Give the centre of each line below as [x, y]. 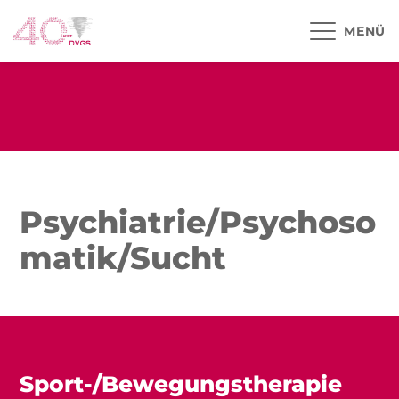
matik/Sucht [123, 258]
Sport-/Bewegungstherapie [181, 384]
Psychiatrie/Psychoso [198, 222]
